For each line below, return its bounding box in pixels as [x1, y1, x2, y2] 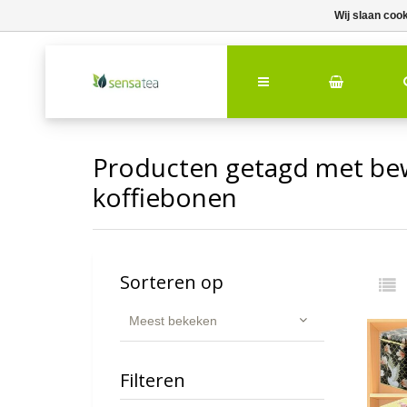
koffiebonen [93, 180, 237, 214]
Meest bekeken [129, 313, 217, 328]
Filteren [120, 368, 185, 392]
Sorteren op [120, 270, 223, 294]
